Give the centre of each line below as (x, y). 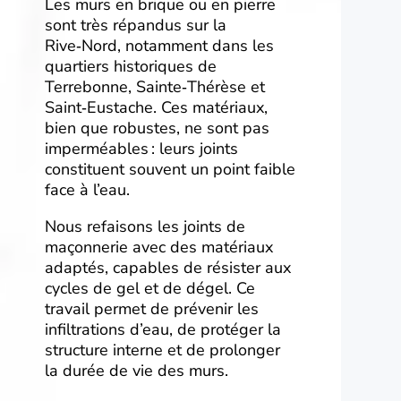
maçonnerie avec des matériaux (159, 247)
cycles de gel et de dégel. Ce (150, 289)
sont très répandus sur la (136, 26)
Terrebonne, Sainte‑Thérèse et (155, 87)
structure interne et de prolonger (162, 350)
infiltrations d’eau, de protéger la (163, 330)
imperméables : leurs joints (141, 149)
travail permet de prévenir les (152, 309)
